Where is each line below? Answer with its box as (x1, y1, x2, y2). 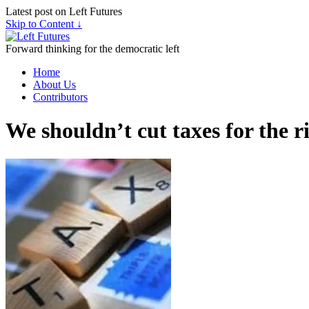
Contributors (33, 91, 88, 103)
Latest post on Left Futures (6, 6, 122, 17)
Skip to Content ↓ (6, 18, 82, 30)
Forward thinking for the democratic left (6, 43, 179, 54)
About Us (33, 79, 76, 90)
